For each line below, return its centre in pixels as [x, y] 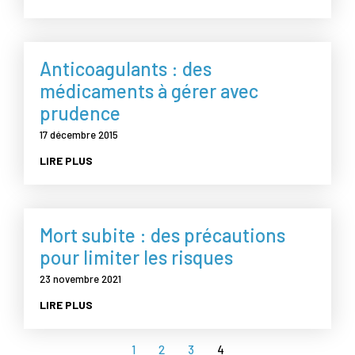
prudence [80, 113]
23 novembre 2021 [80, 279]
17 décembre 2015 [79, 134]
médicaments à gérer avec [149, 90]
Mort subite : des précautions [162, 235]
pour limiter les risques [136, 257]
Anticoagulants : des [126, 68]
